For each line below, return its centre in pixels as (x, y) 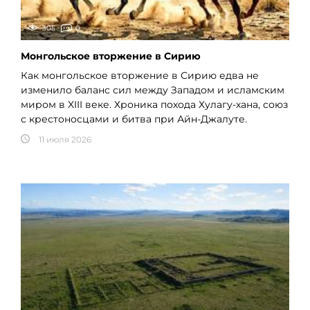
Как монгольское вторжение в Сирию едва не (140, 76)
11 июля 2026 (65, 140)
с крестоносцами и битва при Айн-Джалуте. (134, 119)
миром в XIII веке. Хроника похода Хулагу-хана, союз (154, 105)
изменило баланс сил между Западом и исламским (153, 90)
